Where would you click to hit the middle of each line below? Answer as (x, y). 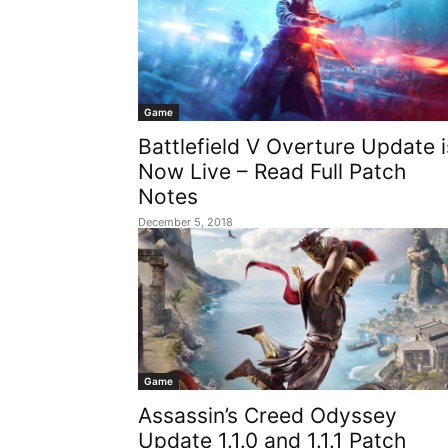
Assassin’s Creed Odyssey (267, 415)
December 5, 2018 (185, 222)
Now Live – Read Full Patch (272, 171)
